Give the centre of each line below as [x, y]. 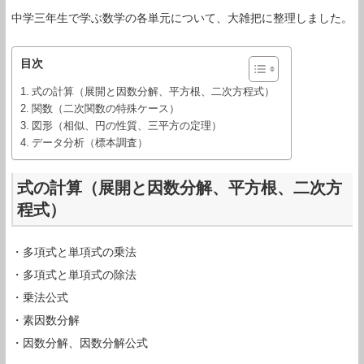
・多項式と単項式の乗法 [74, 251]
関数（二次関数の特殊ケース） [105, 108]
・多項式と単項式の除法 [74, 274]
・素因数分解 [45, 320]
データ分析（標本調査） [89, 143]
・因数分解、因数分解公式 [80, 342]
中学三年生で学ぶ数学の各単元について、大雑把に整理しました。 [182, 18]
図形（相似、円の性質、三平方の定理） [126, 126]
